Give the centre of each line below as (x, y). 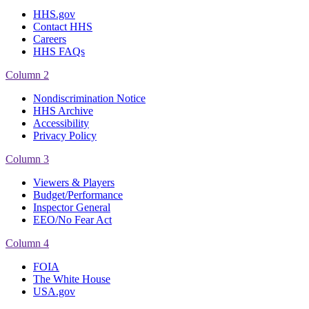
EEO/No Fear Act (72, 219)
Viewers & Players (74, 182)
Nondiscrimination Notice (89, 98)
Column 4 (27, 243)
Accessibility (61, 123)
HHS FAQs (59, 51)
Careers (50, 39)
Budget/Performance (78, 195)
